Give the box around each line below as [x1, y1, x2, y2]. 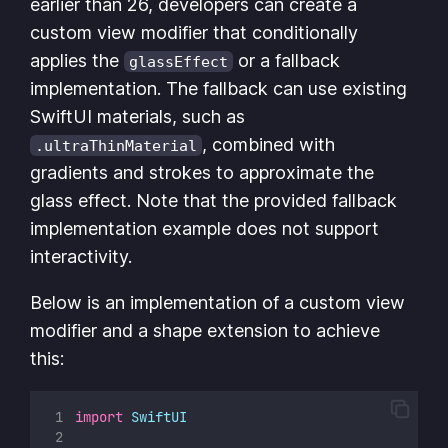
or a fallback [233, 50, 341, 72]
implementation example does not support [30, 218, 380, 240]
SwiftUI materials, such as [30, 106, 246, 128]
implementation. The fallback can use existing [30, 78, 408, 100]
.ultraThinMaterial [35, 137, 198, 155]
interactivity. [30, 246, 133, 268]
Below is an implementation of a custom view [30, 292, 406, 314]
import [75, 408, 124, 427]
